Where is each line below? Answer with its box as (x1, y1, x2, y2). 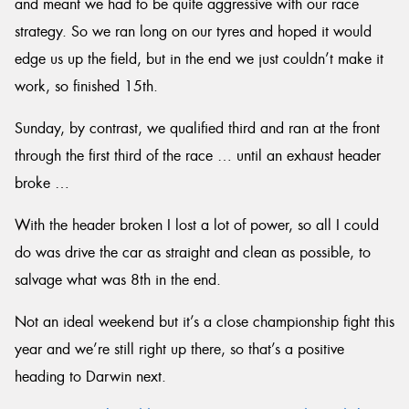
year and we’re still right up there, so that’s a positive (15, 340, 344, 359)
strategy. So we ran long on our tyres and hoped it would (15, 22, 372, 41)
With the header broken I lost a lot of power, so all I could (15, 215, 379, 235)
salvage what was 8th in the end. (15, 270, 221, 289)
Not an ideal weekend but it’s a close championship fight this (15, 312, 394, 331)
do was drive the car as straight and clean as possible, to (15, 243, 371, 262)
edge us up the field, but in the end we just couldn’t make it (15, 49, 383, 68)
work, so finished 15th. (15, 77, 158, 96)
